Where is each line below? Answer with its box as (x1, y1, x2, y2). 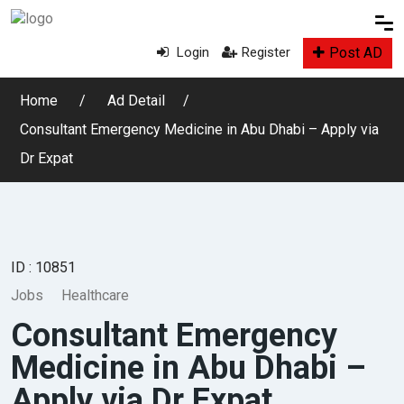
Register (242, 44, 290, 61)
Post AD (329, 44, 382, 61)
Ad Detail (107, 92, 165, 109)
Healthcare (61, 287, 129, 304)
